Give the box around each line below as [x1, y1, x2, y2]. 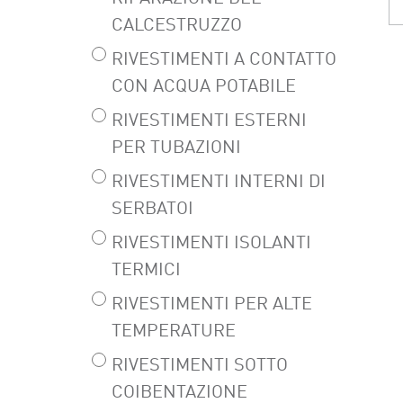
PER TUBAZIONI [112, 139, 241, 157]
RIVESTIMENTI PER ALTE [112, 295, 312, 314]
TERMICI [112, 261, 181, 280]
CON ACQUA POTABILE [112, 77, 296, 96]
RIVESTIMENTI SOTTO [112, 356, 288, 375]
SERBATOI [112, 200, 193, 219]
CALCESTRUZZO [112, 16, 242, 35]
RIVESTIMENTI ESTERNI [112, 112, 307, 130]
